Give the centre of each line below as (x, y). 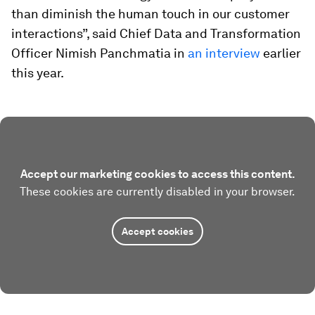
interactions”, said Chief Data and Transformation (156, 33)
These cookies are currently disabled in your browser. (157, 192)
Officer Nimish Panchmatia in (99, 53)
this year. (38, 73)
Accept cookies (157, 231)
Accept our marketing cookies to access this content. (157, 174)
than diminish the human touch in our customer (150, 14)
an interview (224, 53)
